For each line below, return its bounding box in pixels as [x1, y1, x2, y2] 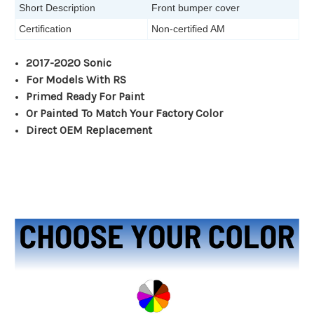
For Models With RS [26, 73, 127, 87]
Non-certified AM [151, 23, 225, 35]
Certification [19, 23, 71, 35]
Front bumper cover [151, 2, 240, 14]
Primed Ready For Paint [26, 90, 148, 104]
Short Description [19, 2, 95, 14]
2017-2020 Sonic [26, 56, 115, 70]
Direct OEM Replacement [26, 123, 153, 137]
